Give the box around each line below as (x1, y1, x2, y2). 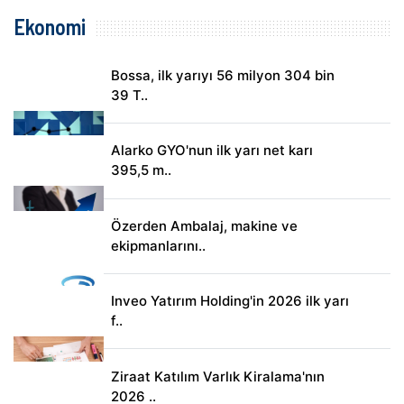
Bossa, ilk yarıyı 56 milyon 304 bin (110, 67, 335, 85)
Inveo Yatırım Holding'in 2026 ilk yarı (110, 292, 349, 310)
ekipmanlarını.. (110, 236, 206, 254)
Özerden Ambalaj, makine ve (110, 216, 298, 234)
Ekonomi (14, 14, 86, 41)
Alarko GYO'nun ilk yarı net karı (110, 142, 313, 160)
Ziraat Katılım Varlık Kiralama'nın (110, 367, 325, 385)
